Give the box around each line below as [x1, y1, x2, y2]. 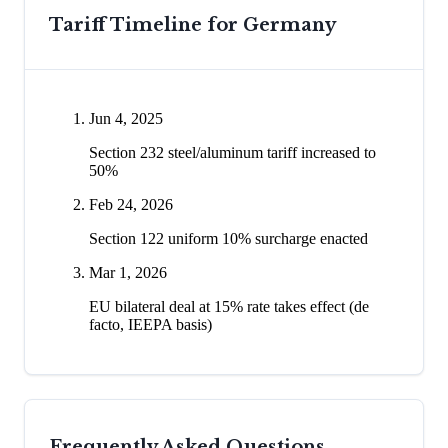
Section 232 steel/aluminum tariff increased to [89, 143, 376, 161]
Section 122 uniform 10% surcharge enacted [89, 229, 368, 247]
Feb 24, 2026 [89, 195, 173, 213]
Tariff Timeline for [49, 13, 243, 36]
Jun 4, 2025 [89, 109, 163, 127]
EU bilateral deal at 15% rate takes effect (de [89, 297, 369, 315]
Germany [243, 13, 336, 36]
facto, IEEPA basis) [89, 315, 212, 333]
